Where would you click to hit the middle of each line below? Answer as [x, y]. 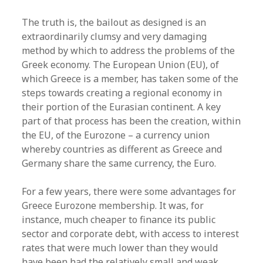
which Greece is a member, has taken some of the [130, 79]
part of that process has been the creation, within [131, 121]
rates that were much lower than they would [120, 248]
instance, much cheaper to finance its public [119, 220]
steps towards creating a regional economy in [122, 93]
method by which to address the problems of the [129, 50]
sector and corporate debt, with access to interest [131, 234]
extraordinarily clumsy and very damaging [114, 36]
